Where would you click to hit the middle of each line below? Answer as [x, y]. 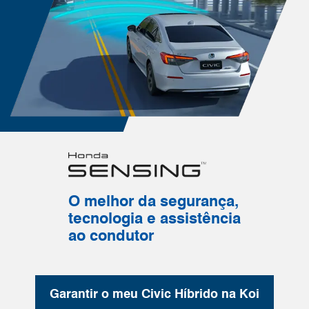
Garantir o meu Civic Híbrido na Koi [154, 293]
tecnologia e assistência [154, 218]
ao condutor [111, 235]
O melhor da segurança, [153, 200]
